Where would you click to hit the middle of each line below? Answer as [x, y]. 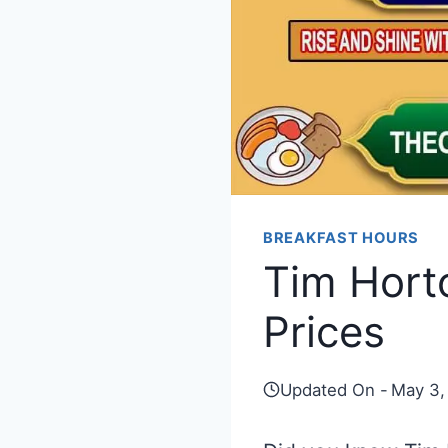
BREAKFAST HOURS [341, 237]
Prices [324, 331]
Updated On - [333, 389]
